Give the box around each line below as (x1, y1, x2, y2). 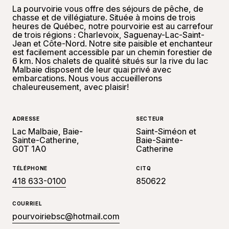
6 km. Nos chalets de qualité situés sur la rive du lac (12, 56, 208, 66)
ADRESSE (12, 116, 40, 122)
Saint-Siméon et (135, 126, 196, 136)
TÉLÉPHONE (12, 165, 48, 171)
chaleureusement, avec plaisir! (12, 82, 129, 92)
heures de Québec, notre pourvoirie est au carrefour (12, 21, 213, 31)
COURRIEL (12, 200, 42, 207)
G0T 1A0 (12, 144, 46, 154)
